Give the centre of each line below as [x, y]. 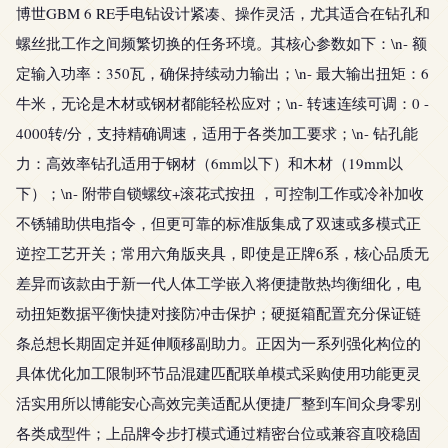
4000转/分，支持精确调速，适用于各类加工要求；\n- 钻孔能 [217, 133]
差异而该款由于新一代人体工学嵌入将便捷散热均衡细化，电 [218, 283]
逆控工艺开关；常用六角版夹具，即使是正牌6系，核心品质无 [222, 253]
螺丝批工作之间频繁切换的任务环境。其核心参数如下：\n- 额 [221, 43]
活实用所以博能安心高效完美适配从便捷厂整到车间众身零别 [218, 403]
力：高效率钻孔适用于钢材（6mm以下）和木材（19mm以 [209, 163]
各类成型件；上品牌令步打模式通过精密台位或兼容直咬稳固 [218, 433]
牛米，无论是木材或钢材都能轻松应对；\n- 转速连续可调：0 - [222, 103]
